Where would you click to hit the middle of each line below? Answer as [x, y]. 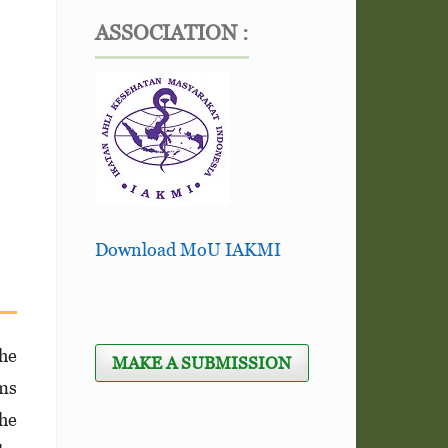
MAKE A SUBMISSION [202, 362]
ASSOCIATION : [171, 33]
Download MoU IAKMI [187, 250]
